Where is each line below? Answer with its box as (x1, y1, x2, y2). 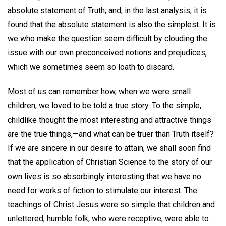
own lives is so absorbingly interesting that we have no (8, 172, 201, 182)
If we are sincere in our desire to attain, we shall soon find (8, 143, 211, 153)
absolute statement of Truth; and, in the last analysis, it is (8, 6, 207, 16)
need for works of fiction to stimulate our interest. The (8, 186, 197, 196)
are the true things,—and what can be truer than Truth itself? (8, 129, 214, 139)
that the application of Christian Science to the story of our (8, 157, 212, 167)
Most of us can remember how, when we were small (8, 87, 191, 97)
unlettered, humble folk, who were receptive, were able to (8, 214, 209, 224)
